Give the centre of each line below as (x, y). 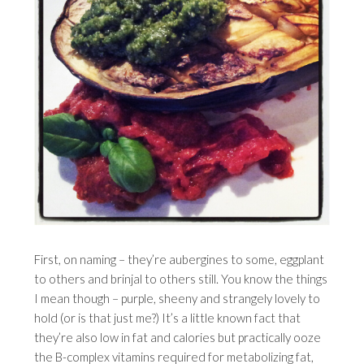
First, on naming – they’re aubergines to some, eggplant (180, 260)
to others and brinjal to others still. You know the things (181, 279)
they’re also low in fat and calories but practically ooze (178, 338)
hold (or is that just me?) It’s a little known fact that (168, 318)
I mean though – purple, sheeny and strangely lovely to (178, 299)
